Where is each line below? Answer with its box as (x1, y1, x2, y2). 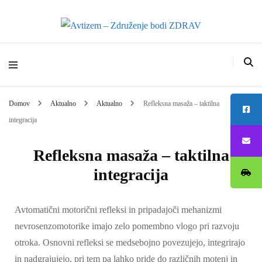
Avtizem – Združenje (23, 35, 247, 64)
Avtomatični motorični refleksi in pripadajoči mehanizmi (15, 205, 222, 215)
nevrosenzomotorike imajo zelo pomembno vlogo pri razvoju (15, 221, 239, 231)
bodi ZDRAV (64, 67, 206, 96)
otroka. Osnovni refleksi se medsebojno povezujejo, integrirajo (15, 237, 245, 247)
